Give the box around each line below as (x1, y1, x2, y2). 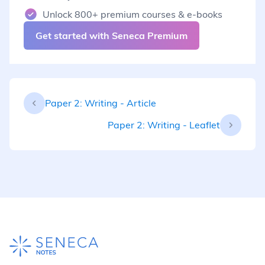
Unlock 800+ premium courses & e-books (43, 8, 222, 20)
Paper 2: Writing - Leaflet (108, 119, 220, 131)
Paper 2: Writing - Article (45, 97, 156, 109)
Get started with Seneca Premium (35, 29, 188, 41)
